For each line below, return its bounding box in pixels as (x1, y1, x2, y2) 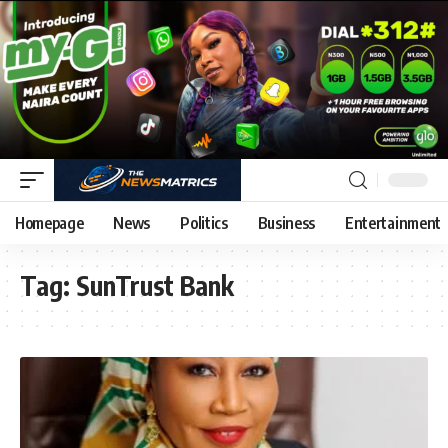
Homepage (15, 212, 84, 233)
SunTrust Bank (76, 268, 234, 302)
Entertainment (345, 212, 441, 233)
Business (257, 212, 316, 233)
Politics (180, 212, 228, 233)
